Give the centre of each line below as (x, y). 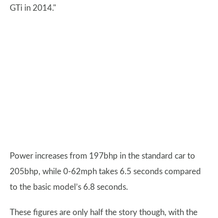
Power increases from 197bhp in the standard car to (102, 156)
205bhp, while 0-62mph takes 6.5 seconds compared (105, 172)
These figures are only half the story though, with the (104, 212)
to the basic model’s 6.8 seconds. (69, 187)
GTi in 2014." (33, 8)
